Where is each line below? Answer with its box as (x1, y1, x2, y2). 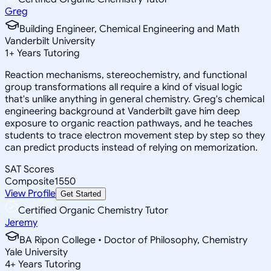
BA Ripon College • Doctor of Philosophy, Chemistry (19, 233, 247, 246)
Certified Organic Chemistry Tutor (18, 204, 168, 217)
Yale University (5, 246, 68, 258)
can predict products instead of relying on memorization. (5, 141, 258, 154)
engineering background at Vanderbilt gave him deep (5, 105, 240, 117)
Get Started (60, 189, 101, 198)
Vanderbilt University (5, 34, 95, 47)
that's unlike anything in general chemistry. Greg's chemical (5, 93, 264, 105)
